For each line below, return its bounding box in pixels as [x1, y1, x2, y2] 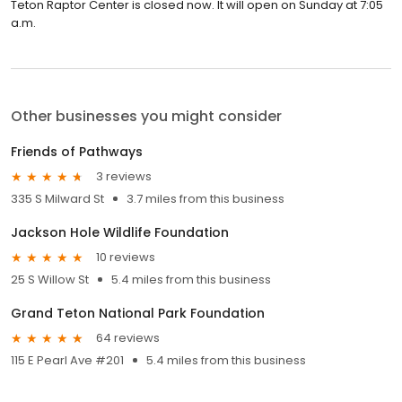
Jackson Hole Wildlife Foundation [11, 223, 229, 241]
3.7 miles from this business [127, 189, 284, 207]
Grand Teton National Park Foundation [11, 303, 265, 322]
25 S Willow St [11, 270, 89, 288]
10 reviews [96, 249, 155, 267]
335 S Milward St [11, 189, 104, 207]
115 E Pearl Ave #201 [11, 351, 124, 369]
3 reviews [96, 168, 152, 186]
